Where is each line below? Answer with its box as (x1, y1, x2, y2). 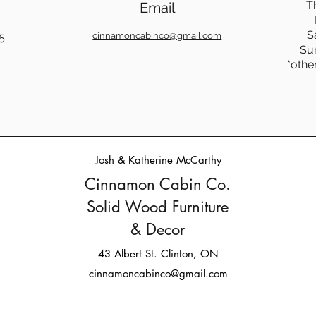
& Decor (130, 219, 185, 239)
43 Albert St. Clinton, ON (98, 246, 219, 260)
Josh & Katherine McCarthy (95, 152, 221, 166)
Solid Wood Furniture (87, 196, 229, 217)
